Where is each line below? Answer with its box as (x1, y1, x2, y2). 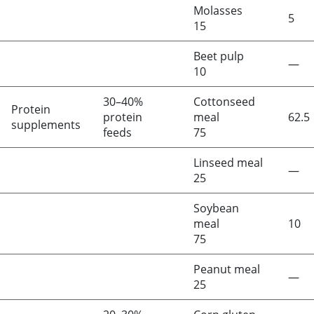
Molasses (193, 3, 243, 18)
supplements (11, 117, 81, 132)
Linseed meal (193, 155, 263, 170)
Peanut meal (193, 261, 260, 277)
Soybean (193, 200, 239, 216)
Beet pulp (193, 48, 244, 64)
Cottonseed (193, 94, 255, 109)
